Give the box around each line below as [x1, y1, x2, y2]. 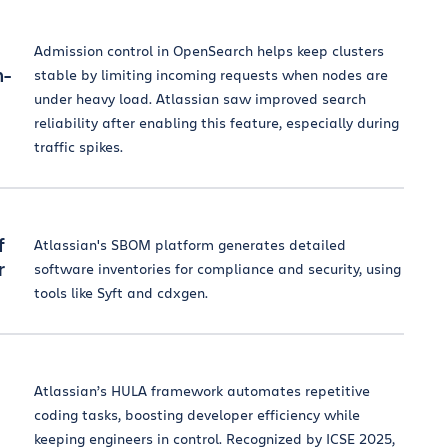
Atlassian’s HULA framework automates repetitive [34, 381, 370, 400]
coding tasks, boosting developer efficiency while [34, 405, 360, 424]
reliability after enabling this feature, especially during [34, 113, 399, 132]
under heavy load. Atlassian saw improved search [34, 89, 366, 108]
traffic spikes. [34, 137, 123, 156]
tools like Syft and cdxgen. [34, 283, 208, 302]
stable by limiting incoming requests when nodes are [34, 65, 388, 84]
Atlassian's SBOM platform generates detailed [34, 235, 346, 254]
